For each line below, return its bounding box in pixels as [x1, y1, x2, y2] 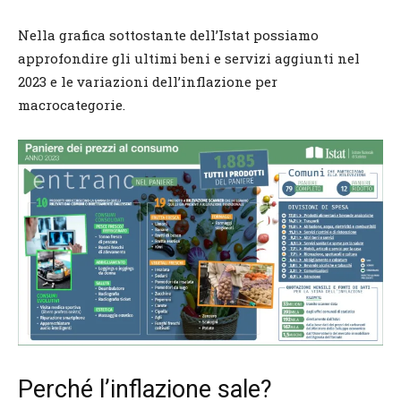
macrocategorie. [18, 95, 125, 114]
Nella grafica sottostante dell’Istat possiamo [18, 25, 319, 44]
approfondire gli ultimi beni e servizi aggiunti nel [18, 48, 360, 67]
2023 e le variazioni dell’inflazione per [18, 72, 277, 90]
